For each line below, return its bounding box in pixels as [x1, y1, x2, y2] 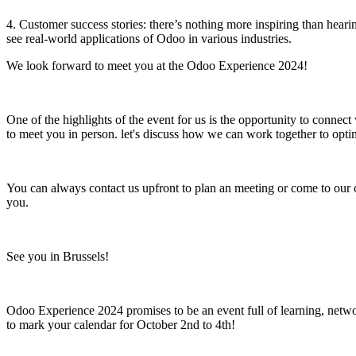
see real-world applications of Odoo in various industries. [6, 31, 292, 45]
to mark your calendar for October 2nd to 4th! [6, 317, 235, 331]
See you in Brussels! [6, 249, 109, 263]
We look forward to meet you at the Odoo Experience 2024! [6, 58, 308, 72]
